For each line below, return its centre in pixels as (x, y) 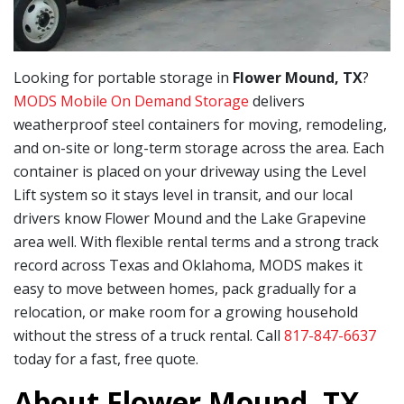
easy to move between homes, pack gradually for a (185, 288)
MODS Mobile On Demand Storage (133, 101)
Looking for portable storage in (123, 77)
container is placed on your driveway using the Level (190, 171)
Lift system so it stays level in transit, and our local (183, 194)
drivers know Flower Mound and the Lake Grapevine (190, 218)
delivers (279, 101)
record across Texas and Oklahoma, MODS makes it (188, 265)
